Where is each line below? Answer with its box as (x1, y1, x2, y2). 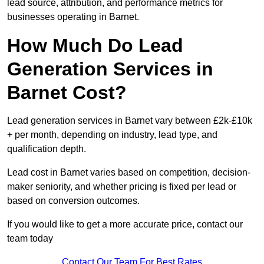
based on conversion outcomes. (7, 196, 140, 206)
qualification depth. (7, 144, 86, 154)
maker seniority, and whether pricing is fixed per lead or (7, 181, 236, 192)
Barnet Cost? (7, 82, 127, 104)
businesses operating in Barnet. (7, 12, 139, 22)
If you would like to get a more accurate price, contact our (7, 219, 243, 230)
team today (7, 233, 53, 244)
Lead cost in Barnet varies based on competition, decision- (7, 167, 250, 178)
